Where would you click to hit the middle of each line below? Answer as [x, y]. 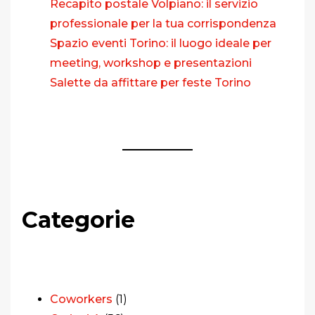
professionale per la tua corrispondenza [163, 23]
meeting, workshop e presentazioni [151, 63]
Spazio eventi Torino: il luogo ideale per [161, 43]
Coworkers [81, 299]
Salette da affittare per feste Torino [150, 82]
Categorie [78, 219]
